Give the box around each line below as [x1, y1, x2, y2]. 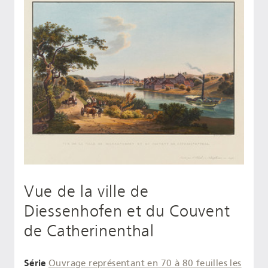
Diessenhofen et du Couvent [24, 202, 230, 221]
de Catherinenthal [24, 221, 154, 241]
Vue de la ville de [24, 182, 149, 202]
